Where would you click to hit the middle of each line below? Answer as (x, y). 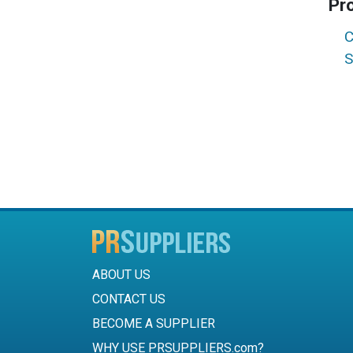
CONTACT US (129, 299)
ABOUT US (121, 275)
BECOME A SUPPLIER (154, 324)
